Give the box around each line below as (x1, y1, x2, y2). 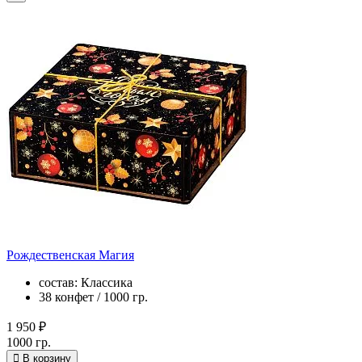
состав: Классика (39, 275, 133, 289)
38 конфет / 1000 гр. (39, 289, 148, 304)
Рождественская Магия (6, 247, 134, 262)
